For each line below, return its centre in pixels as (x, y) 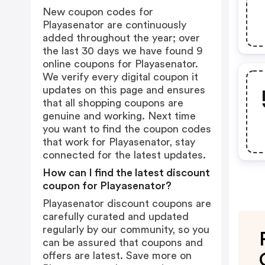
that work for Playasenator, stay (119, 142)
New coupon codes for (98, 12)
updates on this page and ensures (124, 90)
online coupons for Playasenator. (120, 64)
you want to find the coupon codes (127, 129)
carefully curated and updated (116, 216)
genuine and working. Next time (119, 116)
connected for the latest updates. (124, 155)
